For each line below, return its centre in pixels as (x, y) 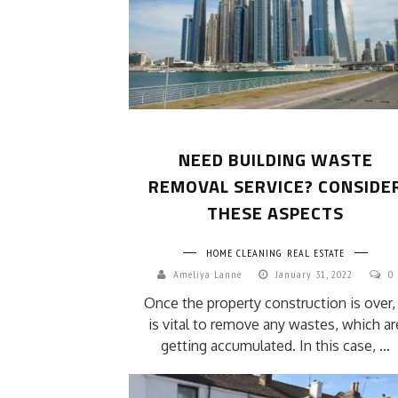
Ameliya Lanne (207, 274)
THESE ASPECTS (275, 212)
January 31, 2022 (316, 274)
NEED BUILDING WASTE (275, 159)
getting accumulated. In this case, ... (275, 345)
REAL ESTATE (316, 252)
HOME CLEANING (244, 252)
